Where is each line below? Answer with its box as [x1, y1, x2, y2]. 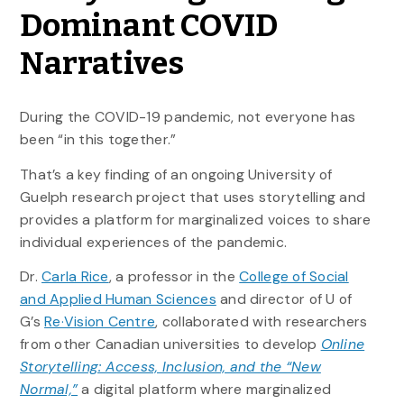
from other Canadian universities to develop [19, 334, 321, 353]
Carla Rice [41, 266, 109, 286]
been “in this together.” [19, 130, 177, 150]
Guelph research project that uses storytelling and [19, 187, 366, 207]
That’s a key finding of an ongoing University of [19, 164, 333, 184]
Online [320, 334, 365, 353]
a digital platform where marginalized [78, 379, 332, 399]
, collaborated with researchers [155, 311, 368, 331]
